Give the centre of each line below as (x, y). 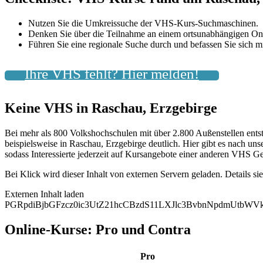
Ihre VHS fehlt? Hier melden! (112, 74)
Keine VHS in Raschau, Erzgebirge (111, 108)
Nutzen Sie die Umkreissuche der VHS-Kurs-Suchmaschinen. (143, 23)
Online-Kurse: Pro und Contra (98, 229)
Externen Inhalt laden (44, 194)
